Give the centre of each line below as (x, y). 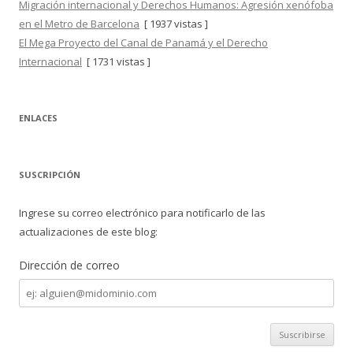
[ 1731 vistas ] (116, 61)
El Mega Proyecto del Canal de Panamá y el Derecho (143, 43)
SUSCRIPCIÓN (50, 175)
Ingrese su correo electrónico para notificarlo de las (142, 213)
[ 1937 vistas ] (174, 24)
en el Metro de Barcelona (79, 24)
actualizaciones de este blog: (88, 232)
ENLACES (38, 118)
